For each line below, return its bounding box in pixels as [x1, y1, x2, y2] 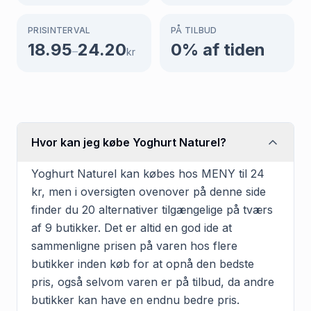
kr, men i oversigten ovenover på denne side [31, 184, 266, 199]
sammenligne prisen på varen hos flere [31, 238, 237, 253]
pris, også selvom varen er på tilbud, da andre [31, 274, 274, 289]
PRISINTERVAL [28, 24, 91, 35]
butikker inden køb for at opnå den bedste [31, 256, 254, 271]
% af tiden [182, 39, 265, 60]
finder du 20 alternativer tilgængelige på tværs [31, 202, 273, 217]
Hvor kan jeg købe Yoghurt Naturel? [31, 135, 226, 149]
